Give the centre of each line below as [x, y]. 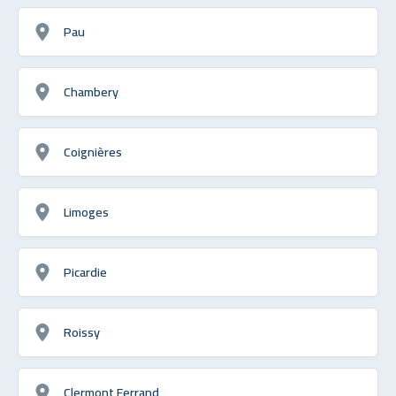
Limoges [86, 211]
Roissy [82, 331]
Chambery [91, 91]
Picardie [85, 271]
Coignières [93, 151]
